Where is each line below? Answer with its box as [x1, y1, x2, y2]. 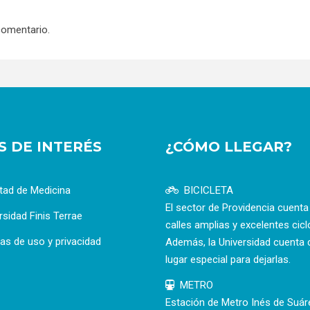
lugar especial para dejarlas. [165, 253, 291, 266]
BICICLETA [184, 183, 233, 197]
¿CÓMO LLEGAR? [165, 138, 292, 155]
